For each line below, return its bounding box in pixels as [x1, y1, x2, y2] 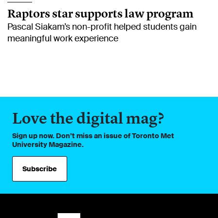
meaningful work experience [7, 32, 118, 44]
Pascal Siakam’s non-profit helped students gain [7, 20, 197, 33]
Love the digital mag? [12, 108, 164, 128]
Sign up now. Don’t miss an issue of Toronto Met [12, 131, 174, 140]
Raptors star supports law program [7, 5, 194, 21]
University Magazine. [12, 140, 84, 149]
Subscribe [22, 164, 57, 174]
